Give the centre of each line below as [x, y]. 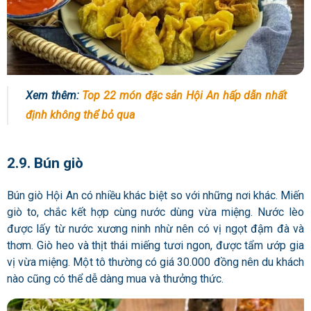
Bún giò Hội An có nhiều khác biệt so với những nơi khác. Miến [155, 195]
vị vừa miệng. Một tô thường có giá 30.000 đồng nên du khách [155, 262]
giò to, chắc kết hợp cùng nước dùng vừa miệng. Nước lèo [155, 212]
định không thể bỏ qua [80, 115]
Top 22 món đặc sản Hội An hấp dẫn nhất [185, 96]
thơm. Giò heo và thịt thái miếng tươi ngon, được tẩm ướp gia [155, 245]
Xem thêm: [54, 96]
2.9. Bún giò [47, 163]
